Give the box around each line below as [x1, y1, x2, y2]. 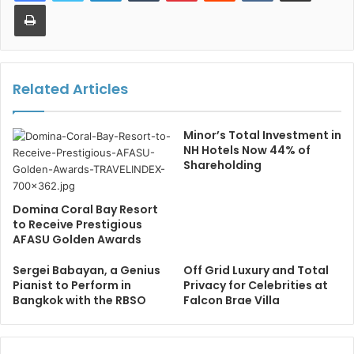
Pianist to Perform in [13, 277, 131, 294]
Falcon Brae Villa [183, 292, 280, 309]
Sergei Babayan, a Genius [13, 262, 160, 279]
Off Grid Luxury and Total [183, 262, 329, 279]
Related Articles [13, 79, 128, 100]
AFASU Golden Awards [13, 232, 141, 248]
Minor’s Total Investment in [183, 127, 341, 144]
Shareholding [183, 157, 262, 174]
